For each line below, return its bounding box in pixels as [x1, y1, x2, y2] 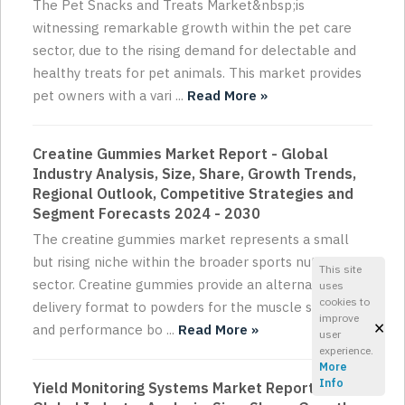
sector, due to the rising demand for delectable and [33, 42, 356, 60]
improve [318, 311, 359, 325]
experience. [318, 344, 373, 357]
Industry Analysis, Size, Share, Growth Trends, [33, 165, 356, 184]
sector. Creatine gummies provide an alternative [33, 276, 334, 294]
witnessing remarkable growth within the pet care [33, 19, 352, 37]
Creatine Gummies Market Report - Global [33, 145, 328, 164]
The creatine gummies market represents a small [33, 231, 349, 249]
